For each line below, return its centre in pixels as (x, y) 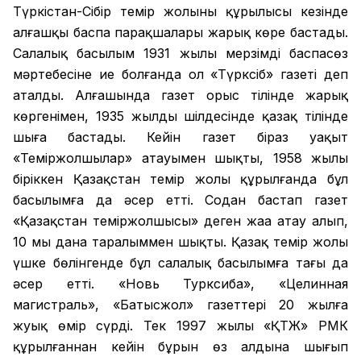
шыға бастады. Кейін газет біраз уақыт (180, 137)
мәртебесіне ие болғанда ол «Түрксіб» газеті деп (180, 74)
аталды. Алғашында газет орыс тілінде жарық (180, 95)
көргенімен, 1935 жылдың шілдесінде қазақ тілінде (180, 116)
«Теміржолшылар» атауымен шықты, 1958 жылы (180, 158)
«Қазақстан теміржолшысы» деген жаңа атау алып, (180, 220)
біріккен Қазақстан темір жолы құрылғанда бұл (180, 178)
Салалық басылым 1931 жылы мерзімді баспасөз (180, 53)
